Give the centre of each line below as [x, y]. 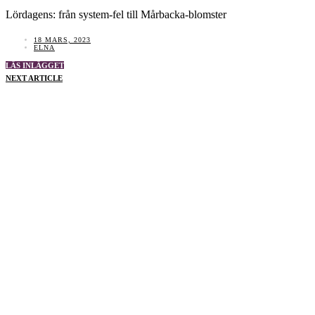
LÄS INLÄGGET [35, 66]
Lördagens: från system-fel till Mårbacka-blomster [116, 15]
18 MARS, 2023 [62, 40]
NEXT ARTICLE [34, 78]
